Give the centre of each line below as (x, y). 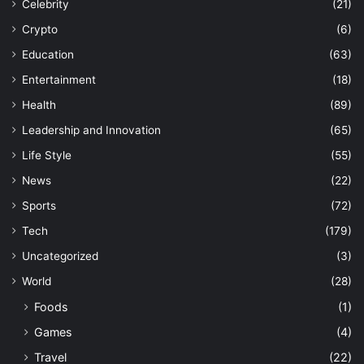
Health (39, 105)
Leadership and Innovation (91, 130)
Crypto (40, 30)
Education (48, 55)
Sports (39, 206)
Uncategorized (60, 256)
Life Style (47, 156)
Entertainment (59, 80)
